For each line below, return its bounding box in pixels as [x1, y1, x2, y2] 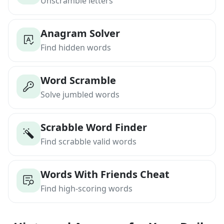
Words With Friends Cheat [40, 167, 169, 181]
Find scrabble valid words [40, 136, 136, 147]
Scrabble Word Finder [40, 120, 147, 134]
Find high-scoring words [40, 183, 132, 194]
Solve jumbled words [40, 89, 119, 100]
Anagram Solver [40, 26, 120, 40]
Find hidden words [40, 42, 111, 53]
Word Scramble [40, 73, 116, 87]
